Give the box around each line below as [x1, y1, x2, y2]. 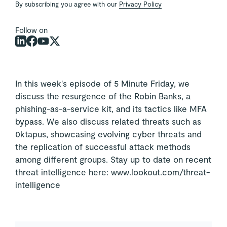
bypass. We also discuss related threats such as [15, 116, 201, 126]
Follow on [15, 25, 48, 34]
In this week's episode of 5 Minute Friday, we [15, 78, 190, 88]
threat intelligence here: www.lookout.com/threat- [15, 166, 210, 177]
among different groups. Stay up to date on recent [15, 154, 211, 164]
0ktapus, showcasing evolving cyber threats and [15, 128, 202, 139]
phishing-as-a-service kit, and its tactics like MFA [15, 103, 207, 113]
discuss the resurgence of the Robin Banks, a [15, 90, 191, 101]
